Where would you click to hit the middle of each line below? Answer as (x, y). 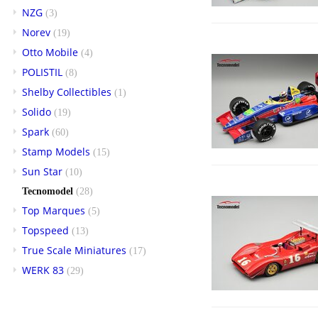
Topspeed (45, 230)
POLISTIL (42, 72)
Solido (37, 111)
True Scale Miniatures (74, 250)
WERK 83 (43, 270)
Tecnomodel (48, 191)
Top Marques (54, 210)
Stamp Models (56, 151)
